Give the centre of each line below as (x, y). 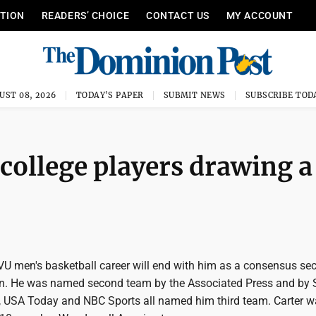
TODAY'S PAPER (110, 95)
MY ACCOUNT (260, 16)
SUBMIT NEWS (194, 95)
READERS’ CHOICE (85, 16)
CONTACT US (178, 16)
